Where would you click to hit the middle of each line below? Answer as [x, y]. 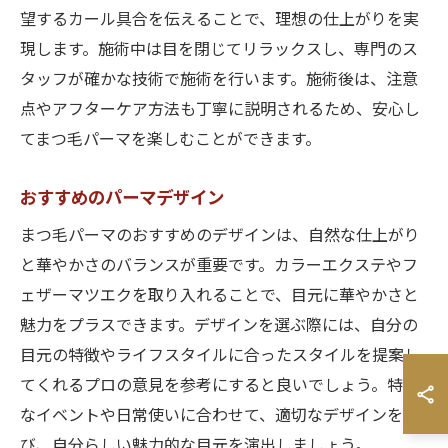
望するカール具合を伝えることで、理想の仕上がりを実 [219, 20]
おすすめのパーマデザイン [122, 198]
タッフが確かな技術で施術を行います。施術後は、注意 [219, 80]
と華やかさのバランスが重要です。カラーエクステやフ [219, 266]
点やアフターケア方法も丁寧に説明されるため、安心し [220, 110]
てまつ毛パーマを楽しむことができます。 [170, 140]
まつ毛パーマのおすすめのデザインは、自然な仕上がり [220, 236]
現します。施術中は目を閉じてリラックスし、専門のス [219, 50]
